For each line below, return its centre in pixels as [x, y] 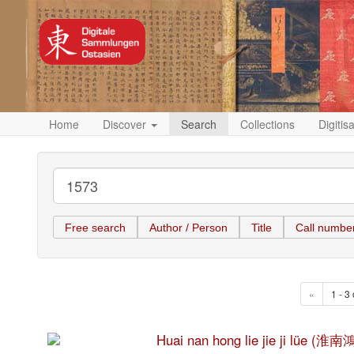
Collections [267, 124]
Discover [126, 124]
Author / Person [188, 227]
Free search [95, 227]
